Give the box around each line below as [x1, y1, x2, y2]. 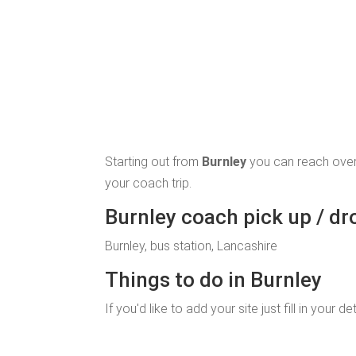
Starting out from [105, 154, 202, 169]
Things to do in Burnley [105, 268, 322, 292]
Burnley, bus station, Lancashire [105, 238, 277, 253]
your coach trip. [105, 176, 192, 191]
